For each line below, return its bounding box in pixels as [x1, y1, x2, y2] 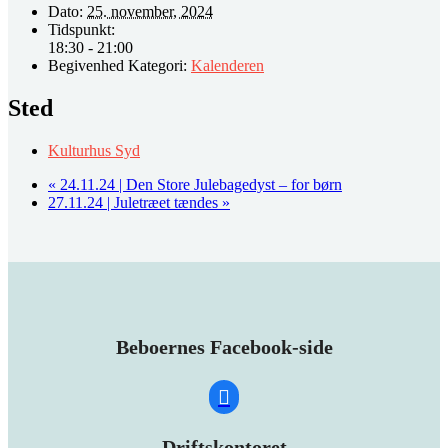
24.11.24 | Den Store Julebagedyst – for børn [56, 176, 342, 194]
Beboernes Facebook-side [115, 336, 333, 359]
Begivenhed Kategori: [48, 57, 187, 75]
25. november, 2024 [87, 3, 213, 21]
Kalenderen [191, 57, 264, 75]
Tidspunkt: [48, 21, 115, 39]
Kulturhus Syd [48, 142, 140, 160]
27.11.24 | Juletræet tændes [48, 194, 222, 212]
